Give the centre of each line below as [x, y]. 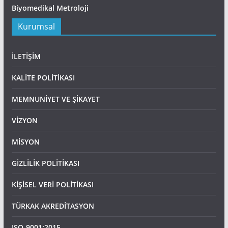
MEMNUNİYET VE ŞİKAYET [55, 99]
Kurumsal [36, 26]
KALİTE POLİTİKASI [43, 78]
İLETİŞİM [26, 56]
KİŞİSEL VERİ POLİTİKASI [52, 184]
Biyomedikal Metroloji [50, 8]
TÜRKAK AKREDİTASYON [53, 206]
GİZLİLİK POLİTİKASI [45, 163]
